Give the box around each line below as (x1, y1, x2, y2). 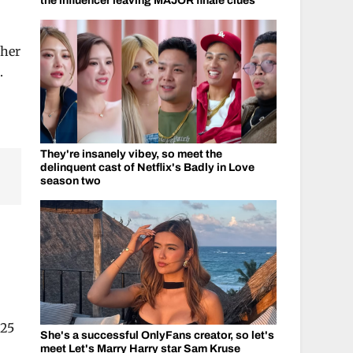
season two (39, 175, 101, 187)
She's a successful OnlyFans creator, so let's (39, 329, 274, 341)
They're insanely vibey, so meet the (39, 148, 222, 160)
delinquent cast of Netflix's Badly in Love (39, 162, 255, 173)
